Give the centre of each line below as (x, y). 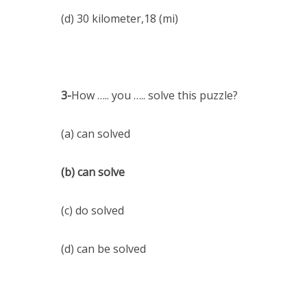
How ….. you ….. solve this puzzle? (155, 95)
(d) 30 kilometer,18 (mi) (120, 19)
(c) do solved (93, 210)
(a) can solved (96, 134)
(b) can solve (93, 172)
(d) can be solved (103, 249)
